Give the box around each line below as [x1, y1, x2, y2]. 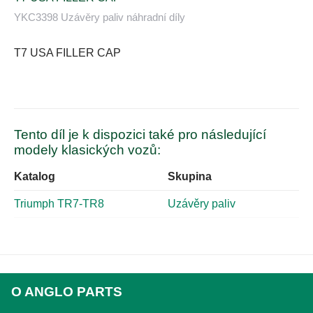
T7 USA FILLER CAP [14, 47, 121, 59]
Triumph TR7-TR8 [14, 198, 104, 210]
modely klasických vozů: [14, 143, 161, 158]
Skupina [168, 170, 212, 183]
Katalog [14, 170, 55, 183]
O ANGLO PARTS [11, 284, 122, 300]
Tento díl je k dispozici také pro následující [14, 127, 266, 143]
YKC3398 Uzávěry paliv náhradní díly [14, 11, 185, 24]
